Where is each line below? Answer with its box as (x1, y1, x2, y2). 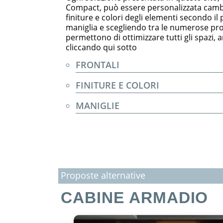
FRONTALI (76, 59, 119, 71)
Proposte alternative (61, 169, 145, 181)
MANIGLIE (76, 100, 119, 111)
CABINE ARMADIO (61, 189, 209, 207)
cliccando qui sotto (66, 42, 137, 53)
